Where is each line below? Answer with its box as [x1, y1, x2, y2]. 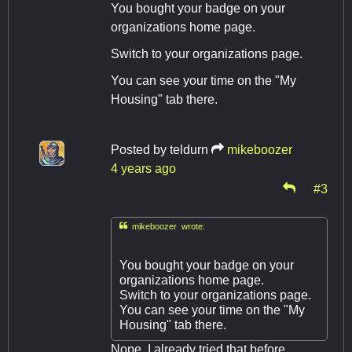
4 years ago [111, 161, 176, 175]
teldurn [170, 142, 208, 156]
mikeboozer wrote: [127, 221, 205, 230]
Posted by [111, 142, 170, 156]
